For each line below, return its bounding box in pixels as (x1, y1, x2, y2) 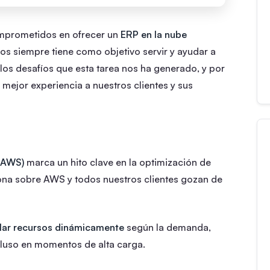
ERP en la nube (121, 28, 187, 40)
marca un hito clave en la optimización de (24, 155, 211, 168)
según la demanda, (124, 221, 211, 233)
